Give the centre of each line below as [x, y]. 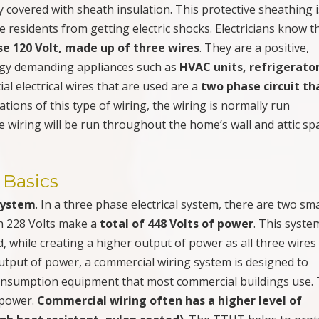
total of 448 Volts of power [177, 223]
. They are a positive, [255, 47]
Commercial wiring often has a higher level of [170, 300]
